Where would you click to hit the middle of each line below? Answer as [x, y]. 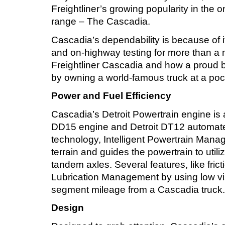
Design [68, 208]
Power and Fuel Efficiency [111, 96]
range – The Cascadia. [101, 22]
